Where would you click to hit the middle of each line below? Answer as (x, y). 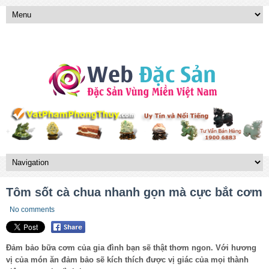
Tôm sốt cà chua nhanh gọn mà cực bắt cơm (134, 192)
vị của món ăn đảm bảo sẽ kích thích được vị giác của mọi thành (127, 260)
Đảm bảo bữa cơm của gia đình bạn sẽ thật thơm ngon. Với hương (131, 248)
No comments (32, 209)
